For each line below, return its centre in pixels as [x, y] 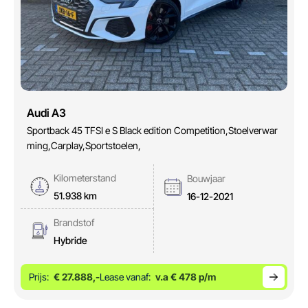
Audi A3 [46, 113]
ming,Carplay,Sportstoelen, [84, 146]
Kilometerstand [85, 178]
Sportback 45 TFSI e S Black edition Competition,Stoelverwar [152, 131]
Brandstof [74, 223]
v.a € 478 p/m [185, 277]
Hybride [70, 241]
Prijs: [40, 277]
